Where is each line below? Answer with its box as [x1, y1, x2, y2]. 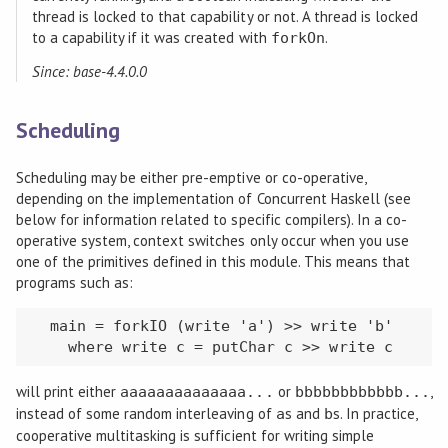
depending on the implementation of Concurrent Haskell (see [15, 188, 412, 208]
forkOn [270, 28, 325, 47]
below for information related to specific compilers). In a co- [15, 209, 408, 229]
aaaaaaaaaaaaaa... [120, 382, 274, 401]
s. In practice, [332, 403, 418, 423]
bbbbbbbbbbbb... [294, 382, 431, 401]
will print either [15, 381, 121, 401]
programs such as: [15, 272, 134, 292]
